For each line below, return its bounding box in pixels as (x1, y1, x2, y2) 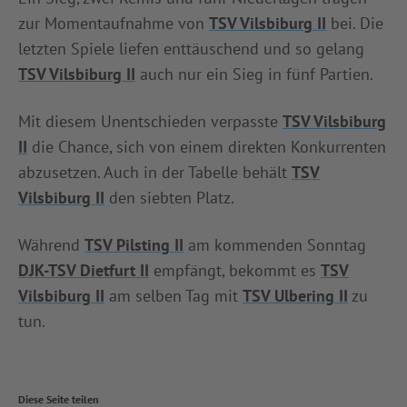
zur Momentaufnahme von (18, 12, 209, 34)
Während (18, 233, 84, 255)
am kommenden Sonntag (184, 233, 366, 255)
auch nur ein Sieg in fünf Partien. (135, 63, 373, 84)
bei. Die (326, 12, 383, 34)
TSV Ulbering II (243, 284, 348, 306)
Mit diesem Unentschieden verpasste (18, 110, 283, 132)
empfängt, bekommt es (149, 259, 321, 281)
